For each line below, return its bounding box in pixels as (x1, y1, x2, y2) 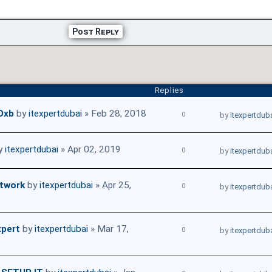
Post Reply (72, 26, 119, 36)
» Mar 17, (88, 223, 129, 234)
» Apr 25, (93, 179, 131, 191)
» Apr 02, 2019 (58, 143, 121, 155)
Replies (154, 85, 185, 95)
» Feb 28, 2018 (82, 107, 146, 119)
